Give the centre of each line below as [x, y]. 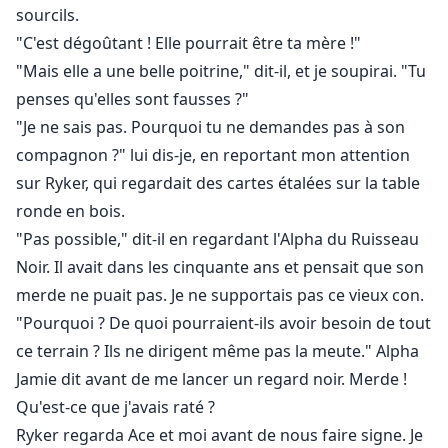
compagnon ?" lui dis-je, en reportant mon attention [213, 155]
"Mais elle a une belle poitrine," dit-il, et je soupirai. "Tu [221, 71]
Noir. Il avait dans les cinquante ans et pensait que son [220, 267]
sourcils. [47, 15]
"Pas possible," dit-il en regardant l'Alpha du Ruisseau [217, 239]
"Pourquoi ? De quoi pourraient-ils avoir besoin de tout [223, 323]
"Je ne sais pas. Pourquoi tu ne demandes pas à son [210, 127]
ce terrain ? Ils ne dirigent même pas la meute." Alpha [217, 351]
